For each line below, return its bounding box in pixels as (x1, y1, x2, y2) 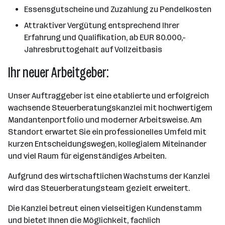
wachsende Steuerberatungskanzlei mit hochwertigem (8, 103, 212, 113)
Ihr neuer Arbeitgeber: (8, 64, 108, 81)
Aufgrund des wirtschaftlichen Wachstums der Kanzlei (8, 171, 210, 181)
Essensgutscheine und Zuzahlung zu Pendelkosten (24, 5, 211, 14)
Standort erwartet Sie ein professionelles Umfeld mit (8, 127, 206, 137)
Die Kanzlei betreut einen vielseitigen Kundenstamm (8, 203, 202, 213)
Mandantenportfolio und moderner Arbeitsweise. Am (8, 115, 202, 125)
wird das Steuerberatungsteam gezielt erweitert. (8, 183, 190, 193)
